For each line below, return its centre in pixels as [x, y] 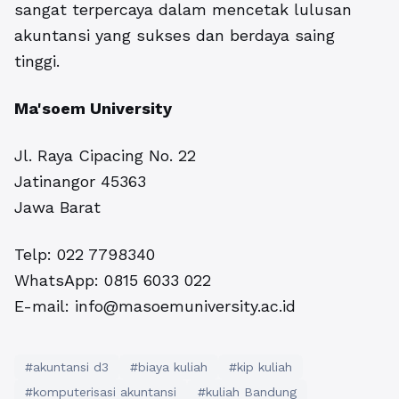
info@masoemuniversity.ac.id [185, 306]
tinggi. [37, 61]
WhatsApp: [59, 281]
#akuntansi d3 [67, 367]
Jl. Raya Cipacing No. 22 [105, 156]
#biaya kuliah [169, 367]
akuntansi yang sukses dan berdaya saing [175, 36]
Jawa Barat [57, 208]
